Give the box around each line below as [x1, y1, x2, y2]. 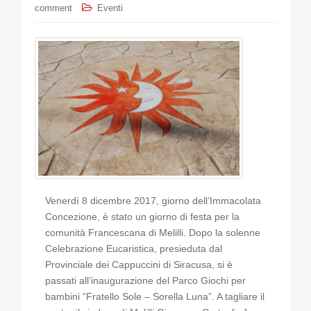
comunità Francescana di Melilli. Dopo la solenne [45, 227, 260, 239]
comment [35, 3, 72, 13]
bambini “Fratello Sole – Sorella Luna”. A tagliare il [45, 291, 264, 303]
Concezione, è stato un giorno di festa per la [45, 211, 239, 223]
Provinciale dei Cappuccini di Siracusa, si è [45, 259, 233, 271]
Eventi [97, 3, 123, 13]
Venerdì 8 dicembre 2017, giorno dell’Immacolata [45, 195, 261, 207]
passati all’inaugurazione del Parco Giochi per [45, 275, 246, 287]
